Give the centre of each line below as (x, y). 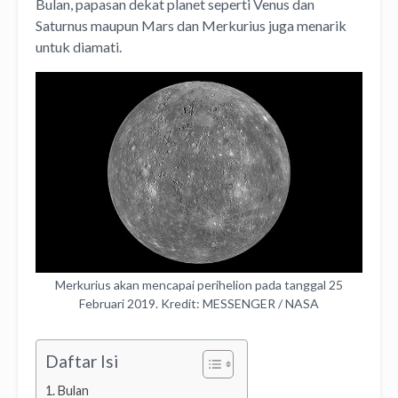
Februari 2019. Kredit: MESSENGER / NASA (199, 304)
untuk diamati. (79, 46)
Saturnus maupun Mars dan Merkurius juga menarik (191, 25)
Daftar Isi (82, 362)
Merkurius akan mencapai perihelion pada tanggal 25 (199, 285)
